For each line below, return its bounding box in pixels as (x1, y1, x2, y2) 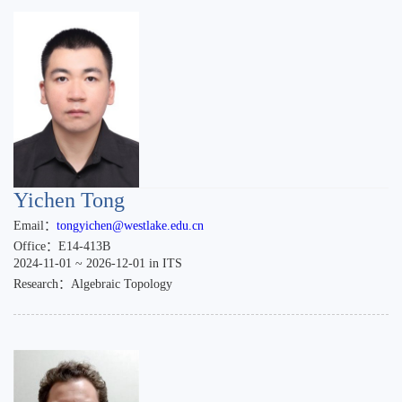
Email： (13, 219, 57, 233)
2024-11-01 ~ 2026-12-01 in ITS (13, 257, 182, 271)
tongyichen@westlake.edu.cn (57, 219, 204, 233)
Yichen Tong (13, 188, 125, 213)
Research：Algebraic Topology (13, 277, 172, 292)
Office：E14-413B (13, 240, 110, 254)
